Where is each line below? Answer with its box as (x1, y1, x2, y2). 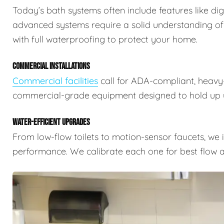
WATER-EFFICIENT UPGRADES (12, 116, 90, 127)
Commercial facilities (12, 74, 98, 86)
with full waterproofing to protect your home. (12, 33, 197, 45)
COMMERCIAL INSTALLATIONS (12, 60, 90, 71)
